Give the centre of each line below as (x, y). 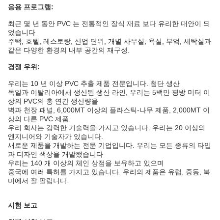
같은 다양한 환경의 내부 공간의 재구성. (69, 50)
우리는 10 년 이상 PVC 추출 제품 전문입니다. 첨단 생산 (94, 84)
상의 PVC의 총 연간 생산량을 (53, 101)
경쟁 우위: (24, 67)
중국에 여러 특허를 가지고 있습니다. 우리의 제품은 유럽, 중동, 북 (109, 172)
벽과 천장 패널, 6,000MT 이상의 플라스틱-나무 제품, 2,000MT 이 (109, 110)
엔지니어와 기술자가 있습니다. (55, 137)
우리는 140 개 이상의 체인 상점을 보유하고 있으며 (86, 163)
